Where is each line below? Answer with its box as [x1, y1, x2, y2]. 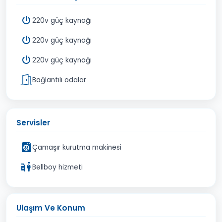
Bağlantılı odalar [32, 75, 86, 85]
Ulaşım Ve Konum [16, 203, 85, 213]
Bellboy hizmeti [32, 162, 83, 172]
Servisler [16, 117, 50, 128]
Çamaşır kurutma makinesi [32, 142, 121, 152]
